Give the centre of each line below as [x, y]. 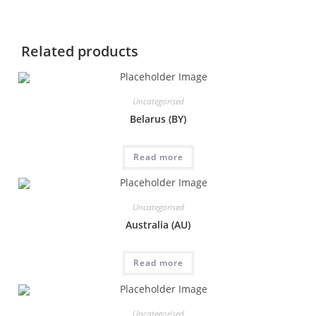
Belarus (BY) [158, 119]
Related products [79, 51]
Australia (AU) [158, 225]
